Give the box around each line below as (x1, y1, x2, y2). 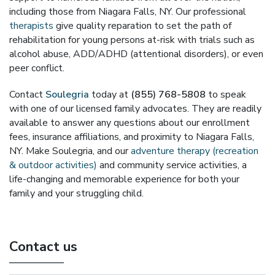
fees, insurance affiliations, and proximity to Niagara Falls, (9, 130, 254, 144)
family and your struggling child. (9, 187, 144, 200)
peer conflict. (9, 61, 64, 75)
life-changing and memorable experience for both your (9, 172, 239, 186)
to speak (206, 88, 246, 101)
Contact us (9, 238, 77, 256)
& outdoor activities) (9, 158, 97, 172)
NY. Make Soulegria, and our (9, 144, 131, 158)
